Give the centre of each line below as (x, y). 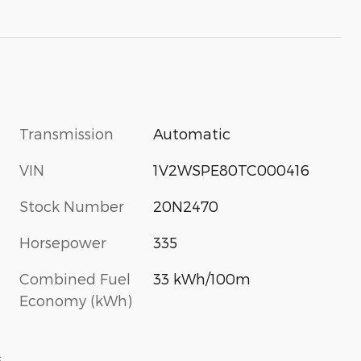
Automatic (192, 133)
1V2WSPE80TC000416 (232, 169)
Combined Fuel (75, 278)
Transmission (66, 133)
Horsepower (63, 242)
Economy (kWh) (76, 300)
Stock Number (72, 205)
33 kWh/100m (202, 278)
